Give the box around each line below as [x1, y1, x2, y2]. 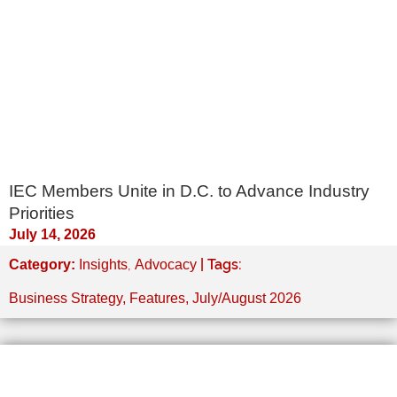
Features [129, 291, 185, 307]
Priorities [9, 203, 74, 222]
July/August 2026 [192, 291, 301, 307]
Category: [9, 256, 79, 272]
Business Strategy [9, 291, 122, 307]
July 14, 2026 [9, 226, 96, 242]
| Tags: [197, 255, 245, 273]
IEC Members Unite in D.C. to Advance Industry [9, 181, 370, 200]
